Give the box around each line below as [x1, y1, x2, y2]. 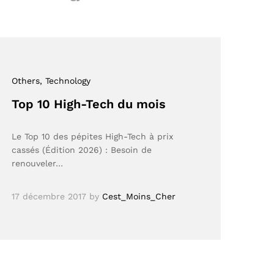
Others [12, 76, 40, 86]
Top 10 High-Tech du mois [12, 97, 166, 112]
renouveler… [12, 158, 64, 169]
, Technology [40, 76, 91, 86]
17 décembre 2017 [12, 191, 87, 201]
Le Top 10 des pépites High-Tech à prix [12, 131, 174, 142]
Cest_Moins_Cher [102, 191, 176, 201]
